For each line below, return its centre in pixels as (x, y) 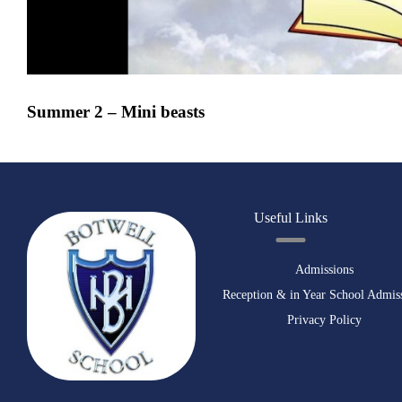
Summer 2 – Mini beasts (116, 112)
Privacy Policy (324, 320)
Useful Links (291, 218)
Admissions (324, 270)
